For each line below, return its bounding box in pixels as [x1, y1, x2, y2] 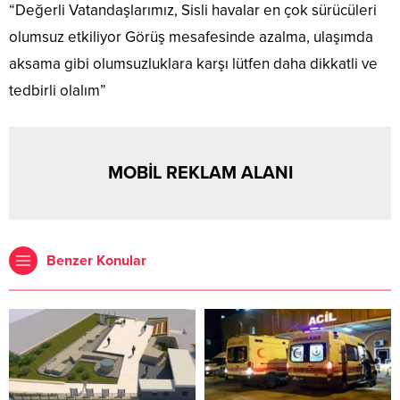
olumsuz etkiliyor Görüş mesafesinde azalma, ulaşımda [9, 28, 373, 47]
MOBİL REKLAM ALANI [107, 162, 293, 185]
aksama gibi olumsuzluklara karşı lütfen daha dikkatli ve [9, 54, 378, 74]
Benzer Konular [46, 252, 146, 271]
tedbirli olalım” [9, 81, 106, 101]
